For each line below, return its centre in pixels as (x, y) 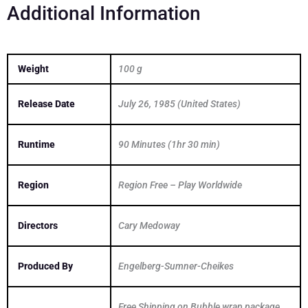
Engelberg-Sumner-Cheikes (176, 266)
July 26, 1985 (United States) (179, 103)
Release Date (46, 103)
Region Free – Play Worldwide (180, 185)
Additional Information (104, 13)
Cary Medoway (149, 225)
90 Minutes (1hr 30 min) (169, 144)
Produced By (45, 266)
